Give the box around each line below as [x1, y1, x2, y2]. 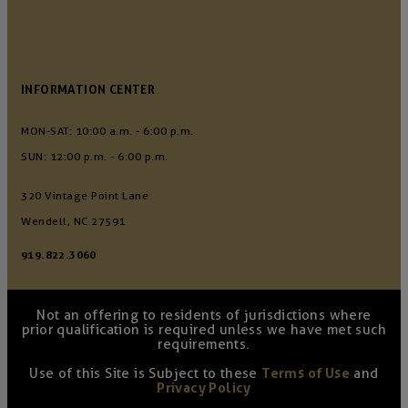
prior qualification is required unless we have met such [22, 321, 386, 338]
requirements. [158, 335, 250, 352]
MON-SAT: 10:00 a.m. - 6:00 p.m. [21, 124, 194, 138]
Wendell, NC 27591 [21, 214, 126, 228]
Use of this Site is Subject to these [29, 364, 262, 382]
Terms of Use [261, 364, 350, 382]
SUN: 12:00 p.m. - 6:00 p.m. [21, 149, 168, 163]
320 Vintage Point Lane [21, 189, 148, 202]
